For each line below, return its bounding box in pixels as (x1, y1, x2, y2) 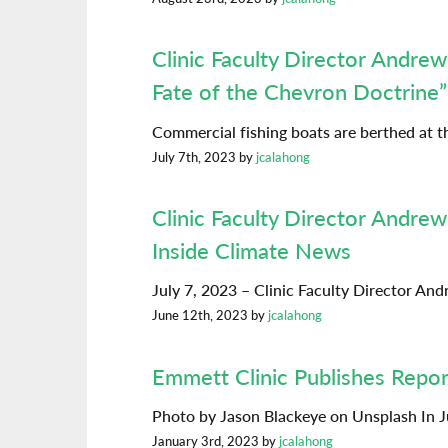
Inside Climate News (152, 234, 351, 267)
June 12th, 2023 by (152, 306, 268, 325)
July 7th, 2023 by (152, 147, 256, 166)
